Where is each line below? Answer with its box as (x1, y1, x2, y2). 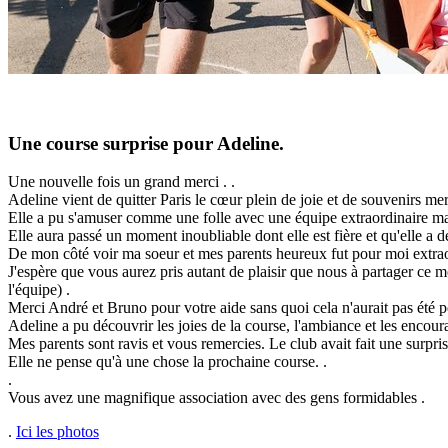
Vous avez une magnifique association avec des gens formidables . (8, 389, 425, 407)
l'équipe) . (8, 281, 70, 299)
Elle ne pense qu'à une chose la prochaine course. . (8, 353, 327, 371)
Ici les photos (16, 423, 99, 441)
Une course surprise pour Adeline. (8, 132, 284, 154)
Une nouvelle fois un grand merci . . (8, 173, 235, 191)
